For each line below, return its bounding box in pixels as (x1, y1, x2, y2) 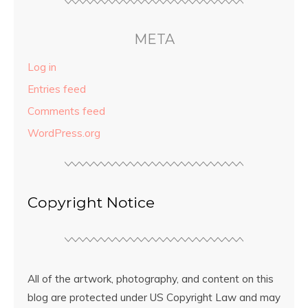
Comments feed (27, 104, 105, 118)
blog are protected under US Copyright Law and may (27, 291, 280, 305)
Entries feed (27, 82, 86, 96)
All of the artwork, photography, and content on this (27, 272, 274, 286)
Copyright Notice (27, 193, 155, 212)
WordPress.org (27, 126, 100, 140)
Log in (27, 60, 56, 74)
